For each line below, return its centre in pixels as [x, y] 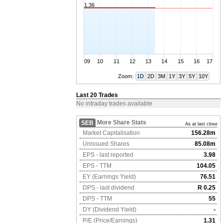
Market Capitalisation [111, 133]
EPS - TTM [96, 166]
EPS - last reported [107, 155]
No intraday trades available [114, 104]
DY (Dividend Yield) [109, 210]
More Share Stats [122, 122]
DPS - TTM [97, 199]
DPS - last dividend [108, 188]
